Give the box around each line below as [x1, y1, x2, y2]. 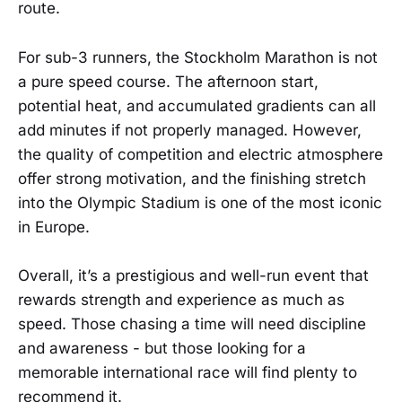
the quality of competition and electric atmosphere [18, 144, 383, 163]
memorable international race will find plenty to [18, 363, 357, 381]
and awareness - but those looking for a [18, 338, 306, 357]
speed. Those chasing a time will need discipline [18, 314, 366, 333]
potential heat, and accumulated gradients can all [18, 96, 376, 115]
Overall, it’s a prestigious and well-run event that [18, 266, 369, 284]
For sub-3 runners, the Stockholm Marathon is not [18, 48, 378, 66]
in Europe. [18, 217, 90, 236]
